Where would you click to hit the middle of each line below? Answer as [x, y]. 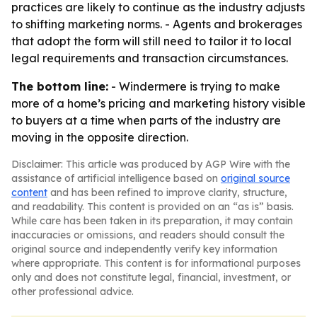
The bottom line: [60, 86]
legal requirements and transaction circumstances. [150, 58]
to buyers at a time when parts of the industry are [146, 120]
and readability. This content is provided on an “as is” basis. [152, 207]
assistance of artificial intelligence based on [116, 178]
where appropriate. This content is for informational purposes [156, 263]
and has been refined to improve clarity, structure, [167, 192]
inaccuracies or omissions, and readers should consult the [148, 235]
